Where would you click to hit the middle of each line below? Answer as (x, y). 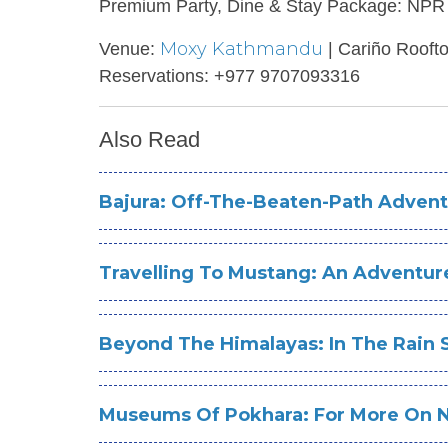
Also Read (149, 139)
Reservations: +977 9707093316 (229, 76)
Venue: (129, 49)
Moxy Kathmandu (241, 49)
